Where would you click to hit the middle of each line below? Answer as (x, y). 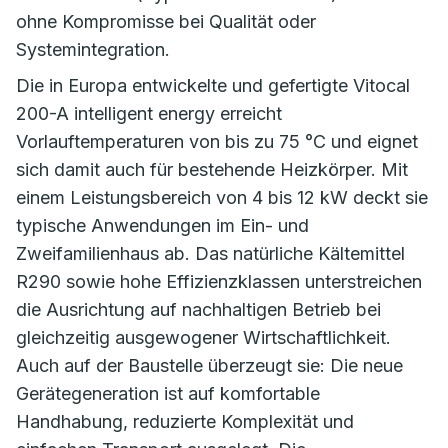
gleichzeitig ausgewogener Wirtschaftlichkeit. (203, 338)
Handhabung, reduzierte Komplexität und (185, 422)
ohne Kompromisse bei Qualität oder (166, 22)
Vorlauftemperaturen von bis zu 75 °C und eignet (217, 142)
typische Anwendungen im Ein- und (162, 226)
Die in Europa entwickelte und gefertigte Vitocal (213, 86)
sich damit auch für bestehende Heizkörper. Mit (212, 170)
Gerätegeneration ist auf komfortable (168, 394)
